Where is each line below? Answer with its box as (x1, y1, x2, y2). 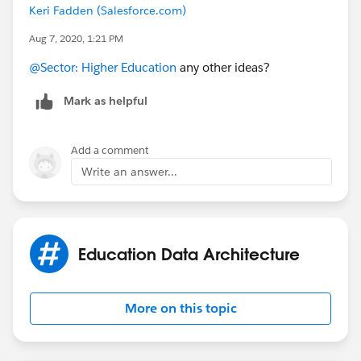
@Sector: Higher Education (29, 59, 176, 75)
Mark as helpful (64, 93, 147, 108)
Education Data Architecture (78, 243, 300, 264)
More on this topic (124, 299, 237, 317)
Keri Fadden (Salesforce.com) (29, 2, 186, 18)
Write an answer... (81, 164, 177, 179)
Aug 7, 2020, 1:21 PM (29, 31, 123, 45)
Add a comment (71, 143, 149, 157)
